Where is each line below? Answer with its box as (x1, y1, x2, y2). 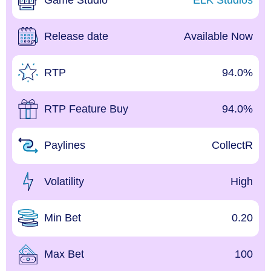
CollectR (212, 139, 253, 151)
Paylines (44, 139, 85, 151)
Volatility (44, 175, 84, 188)
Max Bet (44, 248, 84, 260)
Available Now (184, 30, 253, 42)
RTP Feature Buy (44, 103, 128, 115)
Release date (44, 30, 108, 42)
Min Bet (44, 212, 81, 224)
